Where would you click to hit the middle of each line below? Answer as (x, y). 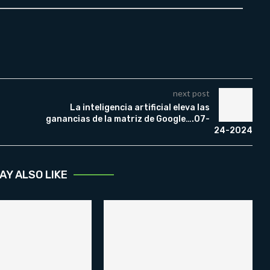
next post (191, 93)
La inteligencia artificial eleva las (140, 108)
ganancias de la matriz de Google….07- (127, 119)
